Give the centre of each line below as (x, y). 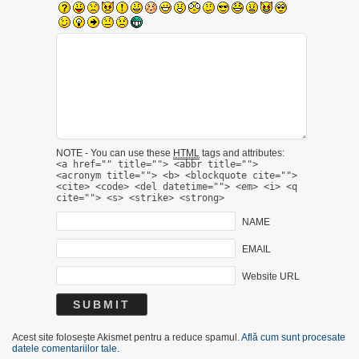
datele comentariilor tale (65, 349)
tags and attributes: (242, 153)
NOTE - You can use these (115, 153)
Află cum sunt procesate (293, 337)
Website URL (270, 276)
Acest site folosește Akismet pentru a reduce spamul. (127, 337)
